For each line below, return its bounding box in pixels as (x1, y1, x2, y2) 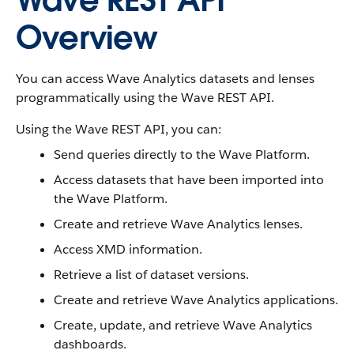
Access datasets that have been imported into (54, 171, 324, 188)
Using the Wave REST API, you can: (16, 121, 221, 137)
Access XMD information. (54, 241, 202, 258)
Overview (16, 17, 158, 58)
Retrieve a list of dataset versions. (54, 266, 249, 283)
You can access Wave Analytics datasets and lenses (16, 70, 314, 87)
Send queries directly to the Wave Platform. (54, 146, 310, 163)
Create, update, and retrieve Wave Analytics (54, 317, 312, 333)
